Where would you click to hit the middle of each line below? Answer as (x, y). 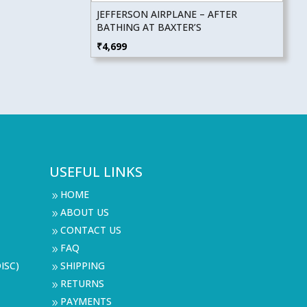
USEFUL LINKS (96, 171)
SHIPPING (82, 265)
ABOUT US (84, 212)
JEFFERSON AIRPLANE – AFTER (167, 14)
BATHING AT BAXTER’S (149, 27)
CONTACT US (90, 230)
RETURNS (82, 283)
